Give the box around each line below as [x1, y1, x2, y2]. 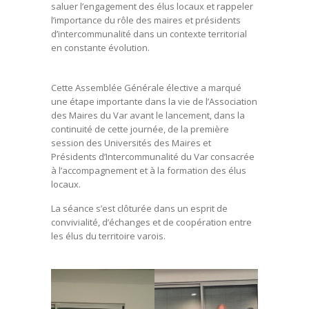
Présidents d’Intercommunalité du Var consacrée [51, 150, 255, 163]
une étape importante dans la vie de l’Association [51, 94, 257, 108]
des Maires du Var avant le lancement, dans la [51, 108, 245, 121]
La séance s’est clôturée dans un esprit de [51, 201, 228, 215]
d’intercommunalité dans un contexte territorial [51, 27, 247, 40]
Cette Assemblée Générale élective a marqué [51, 81, 241, 94]
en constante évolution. [51, 41, 150, 54]
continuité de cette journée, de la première [51, 122, 229, 135]
